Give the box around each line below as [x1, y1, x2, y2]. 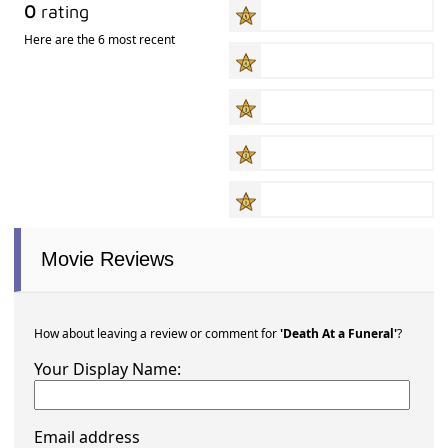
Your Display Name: [34, 357, 182, 380]
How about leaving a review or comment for [34, 324, 281, 342]
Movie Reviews [41, 247, 175, 270]
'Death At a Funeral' [280, 324, 398, 342]
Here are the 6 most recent [24, 31, 176, 49]
